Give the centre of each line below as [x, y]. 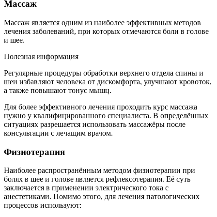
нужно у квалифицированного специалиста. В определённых [106, 115]
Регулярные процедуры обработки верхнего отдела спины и [104, 73]
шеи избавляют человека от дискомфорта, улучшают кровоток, [108, 81]
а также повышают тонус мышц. [58, 90]
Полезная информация [41, 56]
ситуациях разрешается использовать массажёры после [95, 124]
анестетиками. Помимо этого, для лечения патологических [102, 197]
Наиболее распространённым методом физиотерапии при [100, 170]
